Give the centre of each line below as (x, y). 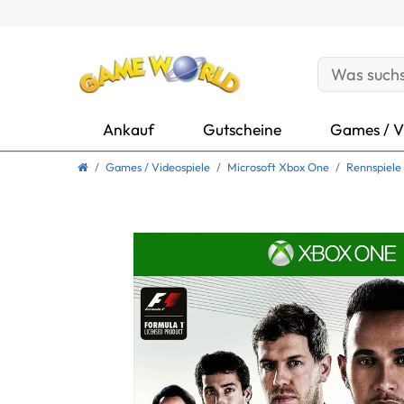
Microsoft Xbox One (278, 167)
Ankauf (129, 129)
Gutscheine (242, 129)
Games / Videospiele (158, 167)
